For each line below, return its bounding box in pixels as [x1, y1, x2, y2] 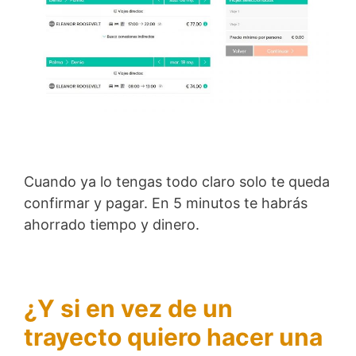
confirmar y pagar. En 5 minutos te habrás [24, 194, 308, 211]
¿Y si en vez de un [24, 293, 233, 323]
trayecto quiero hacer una [24, 322, 323, 351]
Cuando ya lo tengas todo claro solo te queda [24, 172, 330, 190]
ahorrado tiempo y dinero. [24, 215, 199, 233]
